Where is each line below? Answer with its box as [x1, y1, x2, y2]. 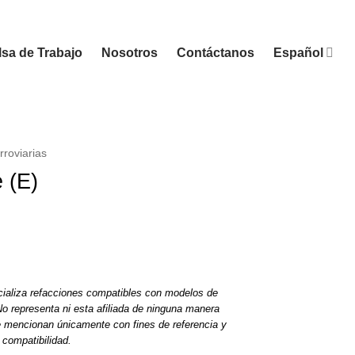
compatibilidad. [2, 334, 71, 346]
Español [273, 45, 323, 59]
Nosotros [101, 45, 158, 59]
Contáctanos [176, 45, 254, 59]
